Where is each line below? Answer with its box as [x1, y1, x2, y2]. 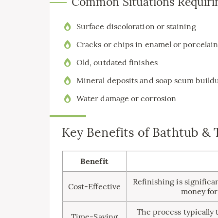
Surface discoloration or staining [76, 21, 196, 31]
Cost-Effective [68, 181, 121, 191]
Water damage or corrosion [76, 93, 176, 103]
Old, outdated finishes [76, 57, 158, 67]
